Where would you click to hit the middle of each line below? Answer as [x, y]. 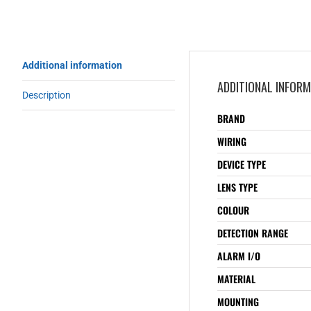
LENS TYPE [237, 187]
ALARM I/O [239, 255]
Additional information [72, 65]
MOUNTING [238, 301]
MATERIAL [236, 278]
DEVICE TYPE [242, 164]
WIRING [232, 141]
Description [47, 95]
